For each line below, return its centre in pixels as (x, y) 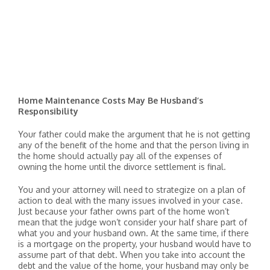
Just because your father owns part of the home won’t (124, 211)
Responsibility (48, 111)
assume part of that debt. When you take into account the (132, 255)
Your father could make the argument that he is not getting (134, 134)
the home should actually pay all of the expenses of (120, 156)
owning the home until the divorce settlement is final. (122, 167)
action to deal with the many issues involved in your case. (130, 200)
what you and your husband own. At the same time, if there (133, 233)
